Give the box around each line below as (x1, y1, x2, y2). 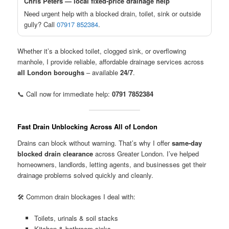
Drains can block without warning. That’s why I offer (17, 138, 172, 148)
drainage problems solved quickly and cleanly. (17, 170, 154, 180)
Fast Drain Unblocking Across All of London (17, 122, 158, 132)
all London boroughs (17, 67, 85, 78)
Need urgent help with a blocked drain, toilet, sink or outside (24, 9, 201, 19)
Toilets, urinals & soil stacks (34, 213, 118, 223)
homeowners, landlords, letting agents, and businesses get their (17, 159, 207, 170)
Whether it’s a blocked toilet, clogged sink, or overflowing (17, 46, 187, 56)
